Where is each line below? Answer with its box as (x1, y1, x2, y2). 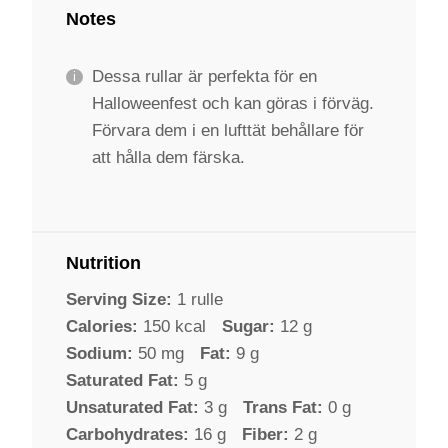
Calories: (66, 316, 138, 336)
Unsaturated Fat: (66, 397, 199, 417)
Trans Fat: (243, 397, 323, 417)
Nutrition (66, 252, 141, 273)
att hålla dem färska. (91, 148, 245, 168)
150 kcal (143, 316, 206, 336)
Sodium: (66, 343, 133, 363)
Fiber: (242, 424, 289, 444)
